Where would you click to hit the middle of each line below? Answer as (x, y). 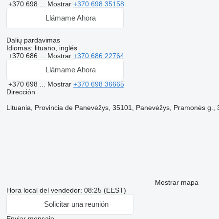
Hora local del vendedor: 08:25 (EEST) (66, 190)
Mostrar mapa (176, 182)
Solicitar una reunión (77, 204)
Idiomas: (19, 48)
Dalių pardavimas (33, 40)
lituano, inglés (55, 48)
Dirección (21, 92)
